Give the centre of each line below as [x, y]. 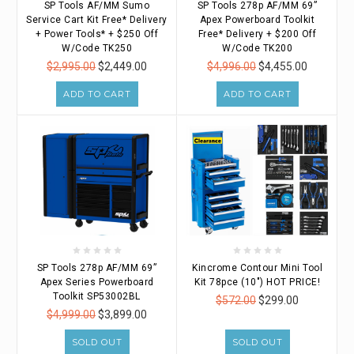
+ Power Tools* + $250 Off [97, 34]
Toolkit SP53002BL [97, 296]
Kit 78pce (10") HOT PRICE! [257, 282]
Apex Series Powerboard [97, 282]
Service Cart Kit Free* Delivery [97, 19]
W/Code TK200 [257, 48]
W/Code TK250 [97, 48]
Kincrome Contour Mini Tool [257, 267]
